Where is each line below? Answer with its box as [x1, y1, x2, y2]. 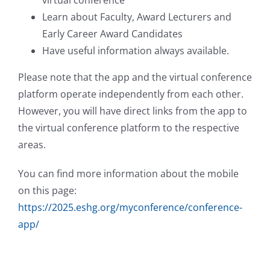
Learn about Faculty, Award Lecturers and [42, 10, 231, 24]
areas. [18, 137, 46, 151]
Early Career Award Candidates [42, 27, 183, 40]
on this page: [18, 183, 77, 197]
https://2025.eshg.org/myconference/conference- [18, 200, 242, 214]
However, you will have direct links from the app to [18, 104, 247, 118]
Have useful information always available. [42, 43, 229, 57]
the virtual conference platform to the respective [18, 121, 239, 134]
